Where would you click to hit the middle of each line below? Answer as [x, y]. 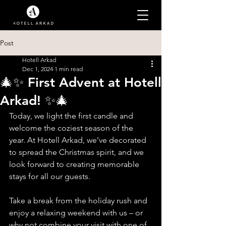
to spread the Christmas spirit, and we [77, 152]
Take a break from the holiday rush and [79, 201]
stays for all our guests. [50, 176]
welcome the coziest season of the [72, 128]
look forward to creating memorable [75, 164]
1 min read [69, 69]
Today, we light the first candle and [72, 116]
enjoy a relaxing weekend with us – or [77, 213]
